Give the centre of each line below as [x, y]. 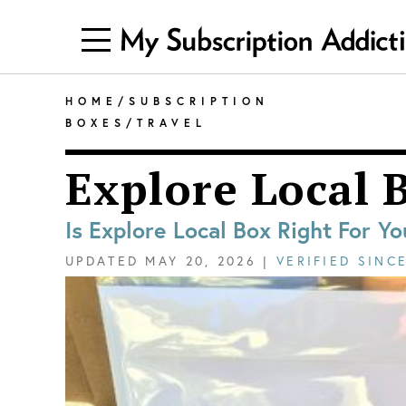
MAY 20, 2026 [201, 261]
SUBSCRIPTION [199, 101]
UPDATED [102, 261]
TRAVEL [172, 122]
